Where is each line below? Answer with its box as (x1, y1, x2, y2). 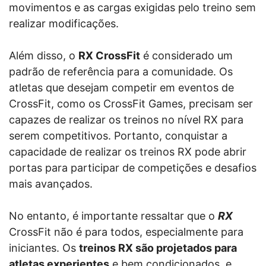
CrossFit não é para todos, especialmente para (9, 225, 243, 238)
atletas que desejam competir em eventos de (9, 81, 234, 94)
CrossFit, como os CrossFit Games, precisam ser (9, 97, 253, 110)
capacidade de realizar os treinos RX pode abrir (9, 145, 246, 158)
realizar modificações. (9, 17, 119, 30)
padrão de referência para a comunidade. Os (9, 65, 233, 78)
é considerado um (140, 49, 233, 62)
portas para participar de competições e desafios (9, 161, 256, 174)
